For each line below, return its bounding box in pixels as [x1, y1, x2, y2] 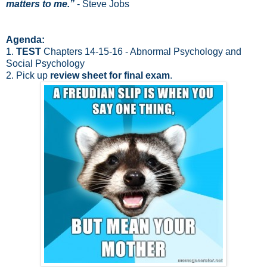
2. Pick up [6, 70, 50, 81]
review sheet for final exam [50, 70, 170, 81]
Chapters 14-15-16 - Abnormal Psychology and [41, 46, 241, 57]
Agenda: [6, 35, 45, 45]
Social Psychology [6, 58, 85, 69]
